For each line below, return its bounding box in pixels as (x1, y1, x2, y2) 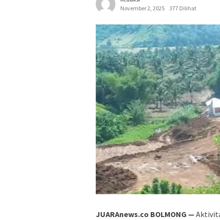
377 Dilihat (169, 4, 196, 12)
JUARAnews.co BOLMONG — (96, 209, 194, 219)
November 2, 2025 (120, 4, 165, 12)
